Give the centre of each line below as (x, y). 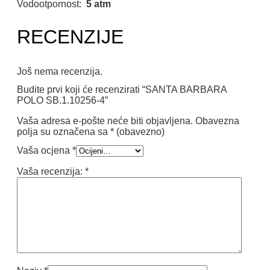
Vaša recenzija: (51, 172)
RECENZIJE (70, 36)
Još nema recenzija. (60, 71)
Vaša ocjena (45, 151)
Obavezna (217, 121)
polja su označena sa (64, 132)
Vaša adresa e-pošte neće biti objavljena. (105, 121)
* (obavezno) (137, 132)
